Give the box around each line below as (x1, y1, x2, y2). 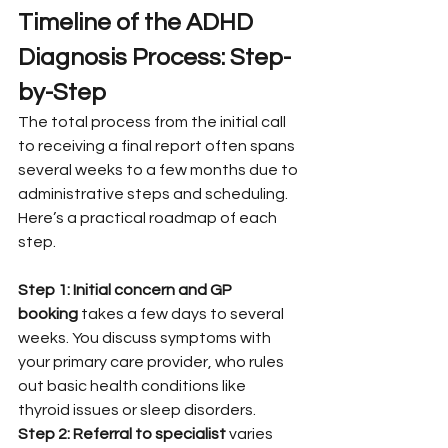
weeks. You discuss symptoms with (18, 329, 274, 346)
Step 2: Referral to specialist (18, 425, 226, 442)
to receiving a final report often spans (18, 137, 298, 154)
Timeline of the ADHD (18, 9, 258, 35)
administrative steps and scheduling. (18, 185, 291, 202)
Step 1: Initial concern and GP (18, 281, 235, 298)
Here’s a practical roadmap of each (18, 209, 280, 226)
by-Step (18, 79, 106, 105)
